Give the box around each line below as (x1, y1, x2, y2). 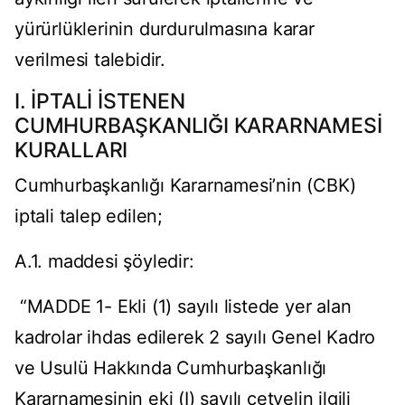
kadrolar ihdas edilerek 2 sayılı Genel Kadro (14, 326, 376, 349)
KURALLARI (14, 137, 128, 164)
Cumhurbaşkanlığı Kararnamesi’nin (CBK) (14, 174, 356, 197)
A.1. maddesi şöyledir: (14, 250, 194, 273)
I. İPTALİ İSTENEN (14, 89, 185, 115)
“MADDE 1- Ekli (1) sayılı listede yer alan (14, 296, 352, 318)
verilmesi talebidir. (14, 49, 166, 71)
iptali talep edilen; (14, 205, 164, 228)
